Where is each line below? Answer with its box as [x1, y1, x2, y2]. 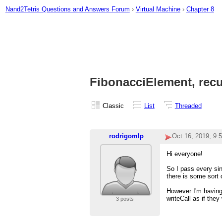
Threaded [174, 102, 202, 110]
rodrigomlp [109, 132, 144, 140]
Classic [102, 102, 124, 110]
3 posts [115, 196, 134, 202]
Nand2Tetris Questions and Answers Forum [5, 5, 130, 13]
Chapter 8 [186, 5, 214, 13]
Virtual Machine [135, 5, 180, 13]
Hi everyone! [166, 150, 203, 158]
